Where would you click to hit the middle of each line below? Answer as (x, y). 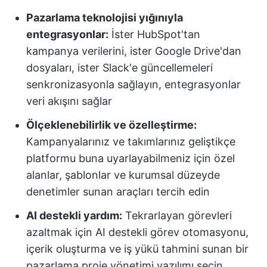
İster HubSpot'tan (154, 34)
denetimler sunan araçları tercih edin (118, 192)
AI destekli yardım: (74, 215)
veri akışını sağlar (69, 101)
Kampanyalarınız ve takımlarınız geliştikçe (131, 142)
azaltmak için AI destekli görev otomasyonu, (137, 232)
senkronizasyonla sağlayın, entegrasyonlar (133, 84)
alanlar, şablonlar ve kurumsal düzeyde (123, 175)
